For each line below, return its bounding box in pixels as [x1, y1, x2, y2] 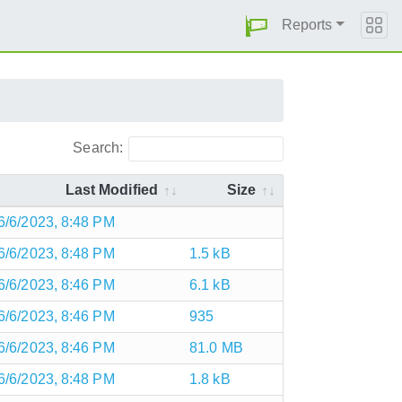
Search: [73, 139, 124, 155]
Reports [281, 17, 333, 32]
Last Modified [65, 181, 158, 197]
